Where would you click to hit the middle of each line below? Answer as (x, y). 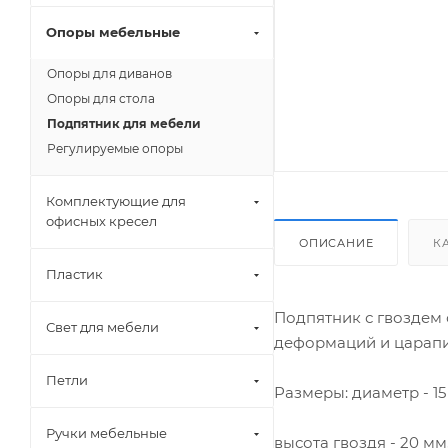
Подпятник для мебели (124, 123)
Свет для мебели (102, 327)
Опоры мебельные (113, 32)
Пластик (74, 274)
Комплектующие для (116, 201)
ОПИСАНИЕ (336, 242)
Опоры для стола (101, 98)
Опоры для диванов (109, 73)
